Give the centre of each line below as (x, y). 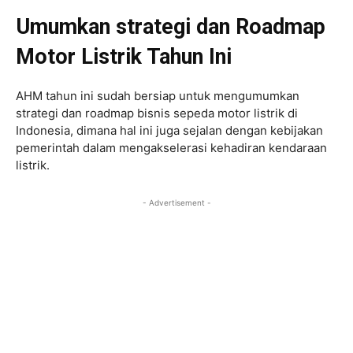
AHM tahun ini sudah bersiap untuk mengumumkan (158, 95)
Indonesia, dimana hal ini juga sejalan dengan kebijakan (169, 130)
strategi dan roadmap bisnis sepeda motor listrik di (157, 113)
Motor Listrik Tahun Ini (124, 56)
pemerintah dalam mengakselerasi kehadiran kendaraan (171, 147)
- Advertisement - (176, 202)
